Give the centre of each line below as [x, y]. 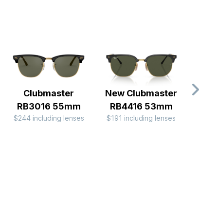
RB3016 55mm [49, 107]
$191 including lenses [141, 118]
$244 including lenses [49, 118]
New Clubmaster [141, 93]
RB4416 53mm [141, 107]
